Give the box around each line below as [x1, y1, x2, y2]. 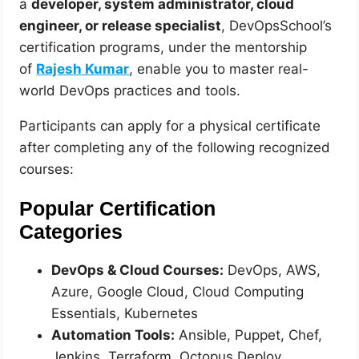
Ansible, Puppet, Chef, [175, 327, 323, 344]
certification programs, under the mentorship [19, 39, 308, 56]
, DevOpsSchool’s [221, 18, 333, 34]
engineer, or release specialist [19, 18, 222, 34]
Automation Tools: [51, 327, 175, 344]
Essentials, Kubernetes [51, 305, 199, 322]
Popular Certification [19, 197, 216, 220]
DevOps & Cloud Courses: [51, 262, 224, 279]
